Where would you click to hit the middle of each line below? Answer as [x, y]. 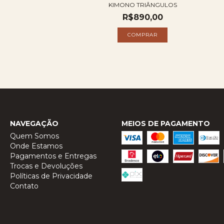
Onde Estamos [36, 146]
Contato [24, 186]
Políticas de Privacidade [51, 176]
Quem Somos [34, 136]
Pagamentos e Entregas [53, 156]
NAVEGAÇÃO [34, 123]
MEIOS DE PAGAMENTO [165, 123]
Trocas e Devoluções [46, 166]
